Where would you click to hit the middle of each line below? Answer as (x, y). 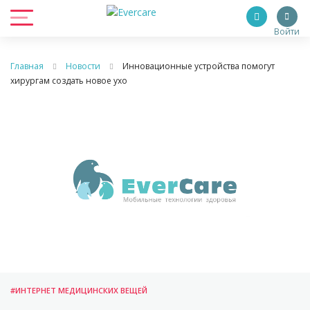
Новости (83, 66)
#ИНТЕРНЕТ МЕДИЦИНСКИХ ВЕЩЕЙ (79, 291)
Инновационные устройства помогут (199, 66)
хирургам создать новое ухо (69, 81)
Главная (27, 66)
